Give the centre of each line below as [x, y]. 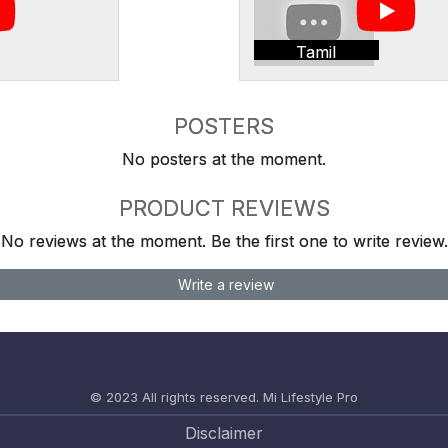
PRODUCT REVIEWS [224, 207]
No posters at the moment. [224, 158]
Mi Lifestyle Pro [310, 396]
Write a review [224, 284]
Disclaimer [224, 432]
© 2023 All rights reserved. [174, 396]
